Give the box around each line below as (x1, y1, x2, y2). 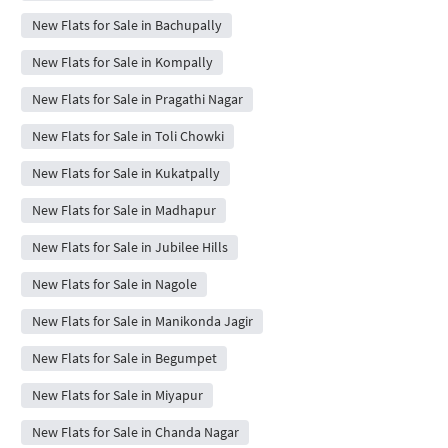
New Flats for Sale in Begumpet (31, 349, 217, 367)
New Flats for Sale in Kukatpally (31, 164, 220, 182)
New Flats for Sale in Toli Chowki (31, 127, 224, 145)
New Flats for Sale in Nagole (31, 275, 197, 293)
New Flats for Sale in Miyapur (31, 386, 203, 404)
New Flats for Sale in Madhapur (31, 201, 216, 219)
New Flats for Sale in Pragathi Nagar (31, 90, 243, 108)
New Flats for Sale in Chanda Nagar (31, 423, 239, 441)
